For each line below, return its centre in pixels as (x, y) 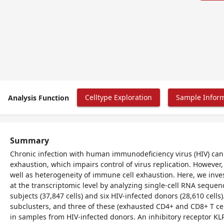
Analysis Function (38, 97)
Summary (29, 140)
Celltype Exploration (118, 97)
